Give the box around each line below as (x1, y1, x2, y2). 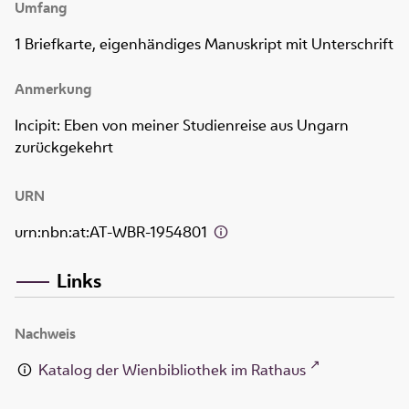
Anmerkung (15, 79, 91, 100)
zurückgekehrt (15, 137, 113, 158)
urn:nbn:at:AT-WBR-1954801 (15, 222, 211, 243)
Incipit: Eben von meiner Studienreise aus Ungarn (15, 115, 349, 136)
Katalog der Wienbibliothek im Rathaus (38, 359, 307, 380)
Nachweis (15, 323, 76, 343)
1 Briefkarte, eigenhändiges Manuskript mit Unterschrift (15, 34, 393, 55)
